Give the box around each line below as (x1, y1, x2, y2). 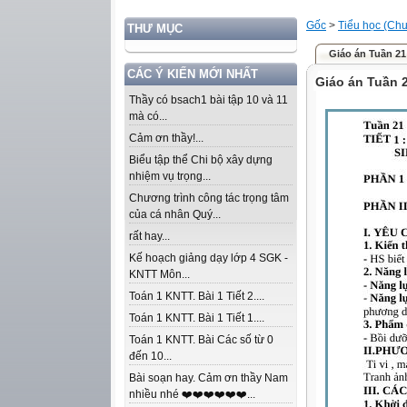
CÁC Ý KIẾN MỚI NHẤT (127, 67, 258, 81)
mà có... (129, 110, 167, 123)
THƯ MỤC (127, 22, 183, 35)
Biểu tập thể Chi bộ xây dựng (129, 154, 273, 166)
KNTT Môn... (129, 268, 190, 281)
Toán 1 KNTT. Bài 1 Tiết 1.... (129, 312, 264, 324)
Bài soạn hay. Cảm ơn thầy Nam (129, 372, 288, 384)
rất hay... (129, 230, 170, 243)
